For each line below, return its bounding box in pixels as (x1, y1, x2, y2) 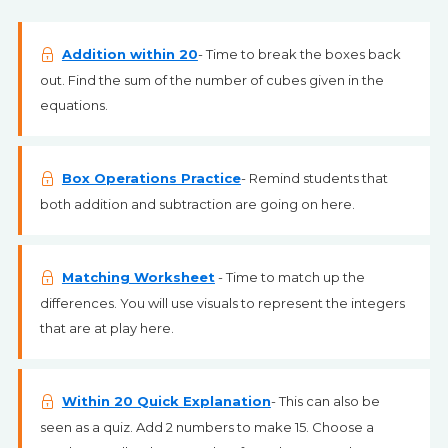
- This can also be (270, 393, 380, 409)
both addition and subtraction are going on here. (39, 196, 355, 212)
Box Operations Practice (61, 170, 241, 186)
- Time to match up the (214, 269, 365, 285)
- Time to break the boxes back (197, 46, 401, 62)
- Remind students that (240, 170, 388, 186)
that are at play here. (39, 320, 174, 336)
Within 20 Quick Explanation (61, 393, 271, 409)
